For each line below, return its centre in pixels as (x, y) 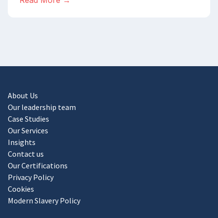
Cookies (21, 189)
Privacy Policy (31, 177)
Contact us (26, 154)
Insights (22, 142)
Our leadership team (42, 107)
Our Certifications (38, 165)
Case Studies (28, 119)
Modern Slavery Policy (44, 200)
